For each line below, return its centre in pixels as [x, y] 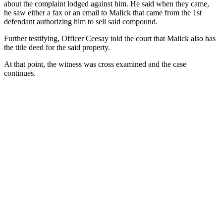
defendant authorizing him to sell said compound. [81, 21]
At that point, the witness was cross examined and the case [95, 64]
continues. [20, 73]
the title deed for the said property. [57, 47]
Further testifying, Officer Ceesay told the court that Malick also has [110, 38]
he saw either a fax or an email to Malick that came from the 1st [103, 12]
